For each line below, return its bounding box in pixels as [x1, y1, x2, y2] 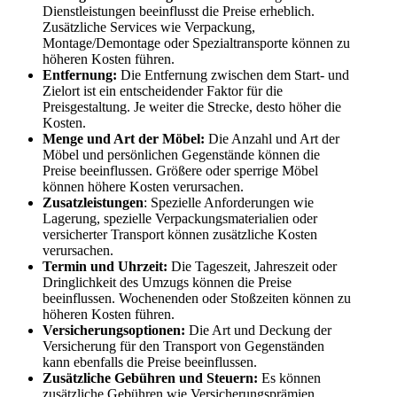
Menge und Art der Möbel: [43, 131, 205, 147]
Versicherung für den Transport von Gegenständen [43, 339, 324, 354]
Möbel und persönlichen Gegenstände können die [43, 147, 320, 163]
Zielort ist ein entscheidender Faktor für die [43, 83, 283, 99]
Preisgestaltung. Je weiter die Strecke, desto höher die [43, 99, 341, 115]
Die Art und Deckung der [185, 323, 331, 339]
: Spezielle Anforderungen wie [144, 195, 314, 211]
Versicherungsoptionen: [43, 323, 185, 339]
